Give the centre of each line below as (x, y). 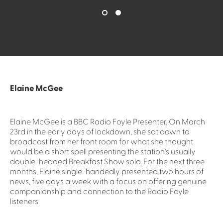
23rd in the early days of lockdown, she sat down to (100, 132)
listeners (24, 201)
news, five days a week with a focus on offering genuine (108, 181)
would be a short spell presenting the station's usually (103, 152)
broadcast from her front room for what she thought (102, 142)
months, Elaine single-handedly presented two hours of (107, 171)
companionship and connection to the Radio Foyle (99, 191)
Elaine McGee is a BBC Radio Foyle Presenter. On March (108, 122)
